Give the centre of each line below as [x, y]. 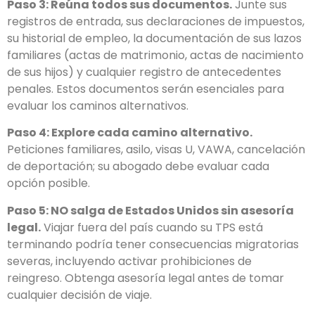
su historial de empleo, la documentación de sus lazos [154, 38]
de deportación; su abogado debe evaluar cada [138, 167]
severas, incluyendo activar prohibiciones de [129, 261]
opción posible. [49, 184]
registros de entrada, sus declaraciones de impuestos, [156, 21]
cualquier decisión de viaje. [79, 295]
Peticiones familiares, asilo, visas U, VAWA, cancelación [156, 150]
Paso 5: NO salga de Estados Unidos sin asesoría [150, 210]
